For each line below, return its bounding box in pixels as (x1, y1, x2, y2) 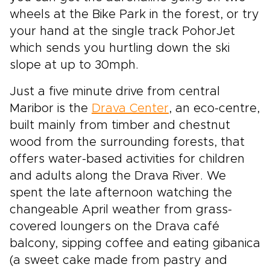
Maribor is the (10, 102, 92, 115)
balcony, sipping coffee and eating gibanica (10, 237, 260, 250)
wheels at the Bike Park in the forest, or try (10, 8, 259, 21)
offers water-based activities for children (10, 153, 245, 166)
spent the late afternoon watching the (10, 187, 232, 199)
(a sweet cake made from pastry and (10, 254, 227, 267)
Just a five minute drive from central (10, 86, 220, 98)
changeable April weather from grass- (10, 204, 232, 216)
